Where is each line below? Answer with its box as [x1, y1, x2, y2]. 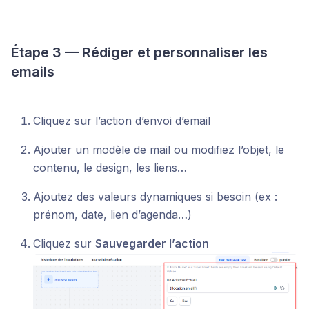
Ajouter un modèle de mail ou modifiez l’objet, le [33, 143, 284, 157]
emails [11, 63, 54, 81]
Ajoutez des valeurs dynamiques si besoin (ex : [33, 190, 277, 204]
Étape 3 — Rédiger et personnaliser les [11, 44, 268, 61]
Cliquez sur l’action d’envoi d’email [33, 114, 210, 128]
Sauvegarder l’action [95, 237, 209, 251]
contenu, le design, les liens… [33, 161, 187, 175]
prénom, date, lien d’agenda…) [33, 208, 192, 222]
